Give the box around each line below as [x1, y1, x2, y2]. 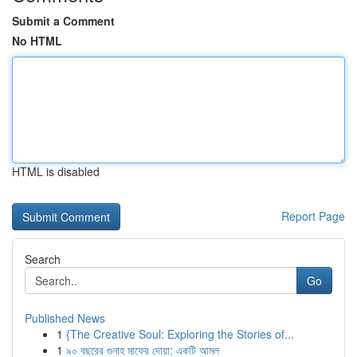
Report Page [281, 208, 345, 224]
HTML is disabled [12, 163, 100, 179]
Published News [25, 310, 105, 326]
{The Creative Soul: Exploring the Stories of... [66, 326, 294, 342]
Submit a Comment [12, 13, 115, 29]
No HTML [12, 33, 62, 49]
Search [25, 251, 61, 267]
